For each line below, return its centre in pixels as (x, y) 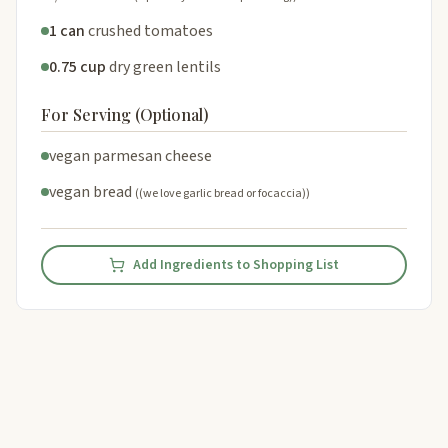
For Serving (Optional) (125, 114)
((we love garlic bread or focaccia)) (222, 193)
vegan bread (90, 191)
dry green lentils (165, 66)
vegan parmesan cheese (130, 155)
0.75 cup (77, 66)
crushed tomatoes (150, 30)
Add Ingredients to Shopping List (236, 264)
